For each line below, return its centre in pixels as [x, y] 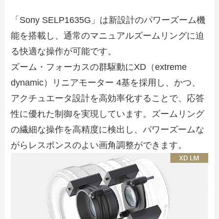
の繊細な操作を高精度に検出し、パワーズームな [108, 130]
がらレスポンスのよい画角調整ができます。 [99, 145]
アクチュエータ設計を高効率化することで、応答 [108, 99]
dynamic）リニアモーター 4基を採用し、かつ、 [106, 83]
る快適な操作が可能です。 [64, 52]
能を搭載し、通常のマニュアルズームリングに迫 [108, 36]
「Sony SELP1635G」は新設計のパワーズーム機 [108, 20]
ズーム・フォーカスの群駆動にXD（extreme [99, 67]
